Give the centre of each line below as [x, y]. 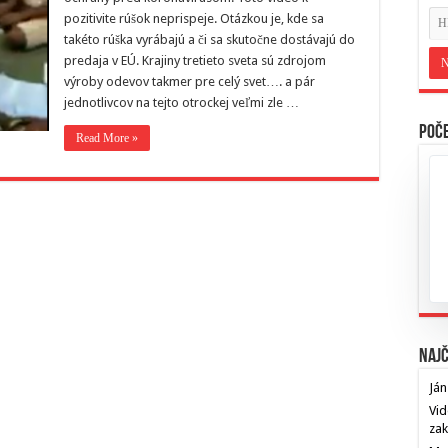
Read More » [107, 138]
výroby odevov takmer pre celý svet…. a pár [189, 81]
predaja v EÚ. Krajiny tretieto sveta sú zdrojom [195, 60]
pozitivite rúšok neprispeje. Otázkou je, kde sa [194, 18]
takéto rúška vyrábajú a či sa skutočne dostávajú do [209, 39]
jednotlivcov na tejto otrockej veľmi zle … [181, 102]
